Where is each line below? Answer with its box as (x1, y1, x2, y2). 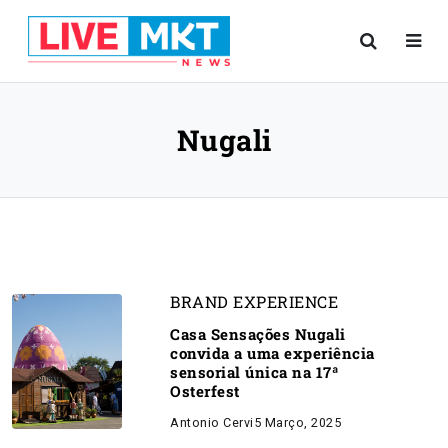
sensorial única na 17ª (170, 362, 338, 382)
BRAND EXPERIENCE (170, 291, 338, 312)
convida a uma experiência (170, 343, 375, 363)
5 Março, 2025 (253, 415, 341, 430)
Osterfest (170, 381, 240, 401)
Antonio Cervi (170, 415, 254, 430)
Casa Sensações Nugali (170, 324, 346, 344)
